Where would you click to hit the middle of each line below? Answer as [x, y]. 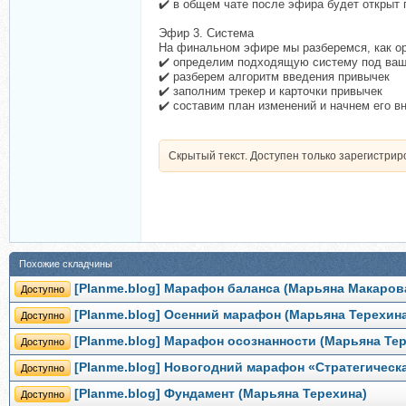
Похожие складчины [66, 264]
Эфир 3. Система [206, 33]
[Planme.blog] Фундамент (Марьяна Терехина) [221, 394]
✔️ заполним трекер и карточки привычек [271, 91]
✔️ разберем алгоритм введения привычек [274, 77]
